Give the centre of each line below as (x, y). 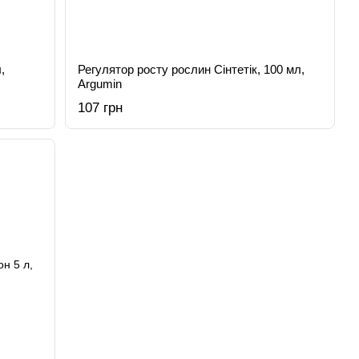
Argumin (100, 84)
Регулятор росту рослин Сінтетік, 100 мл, (192, 69)
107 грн (101, 108)
